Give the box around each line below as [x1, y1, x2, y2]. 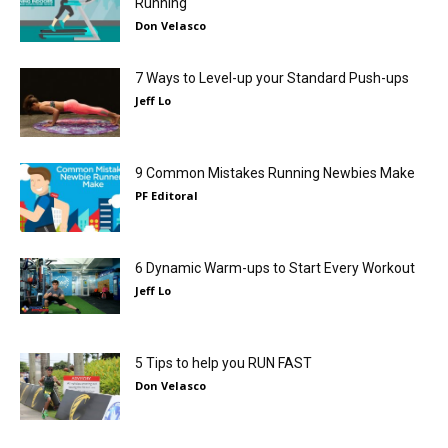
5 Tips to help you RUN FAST [135, 355, 312, 371]
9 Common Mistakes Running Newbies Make [135, 165, 415, 181]
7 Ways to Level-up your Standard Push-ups [135, 70, 409, 86]
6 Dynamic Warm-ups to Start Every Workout [135, 260, 415, 276]
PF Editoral [135, 188, 198, 203]
